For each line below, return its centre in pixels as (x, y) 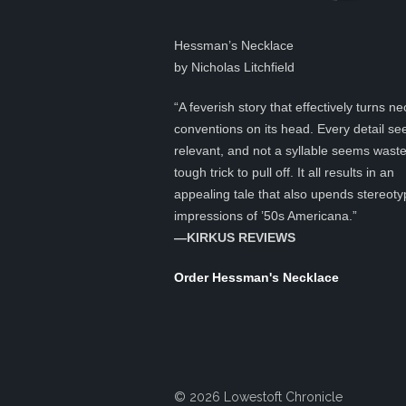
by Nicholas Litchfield (234, 68)
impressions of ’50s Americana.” (266, 216)
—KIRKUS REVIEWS (235, 238)
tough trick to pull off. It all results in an (284, 173)
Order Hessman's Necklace (256, 278)
